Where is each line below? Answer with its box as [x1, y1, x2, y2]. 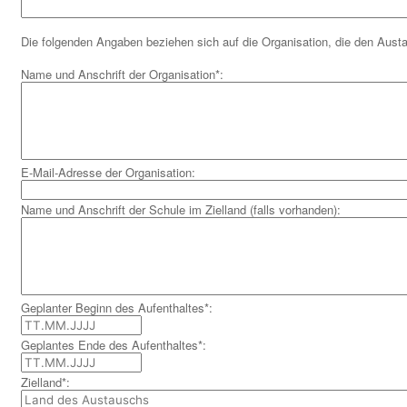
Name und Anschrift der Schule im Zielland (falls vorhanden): [21, 201, 344, 219]
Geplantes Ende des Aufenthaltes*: [21, 336, 210, 354]
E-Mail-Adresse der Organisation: [21, 164, 199, 182]
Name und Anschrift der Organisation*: [21, 65, 227, 84]
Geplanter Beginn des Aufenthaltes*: [21, 299, 216, 317]
